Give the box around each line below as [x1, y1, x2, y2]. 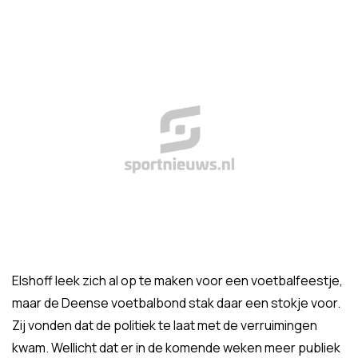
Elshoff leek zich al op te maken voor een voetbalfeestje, [12, 272, 343, 289]
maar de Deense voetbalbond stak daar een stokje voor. [12, 294, 340, 312]
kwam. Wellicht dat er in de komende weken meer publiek [12, 339, 340, 356]
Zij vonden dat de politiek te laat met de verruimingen [12, 316, 317, 334]
